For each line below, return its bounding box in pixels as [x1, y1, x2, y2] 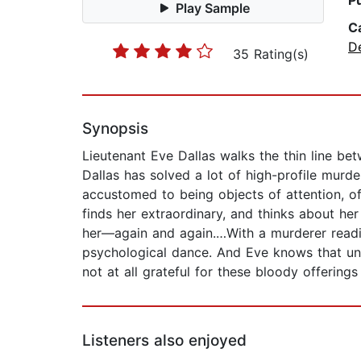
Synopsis [82, 119, 148, 139]
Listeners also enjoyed [82, 331, 247, 351]
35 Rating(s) [233, 46, 309, 63]
